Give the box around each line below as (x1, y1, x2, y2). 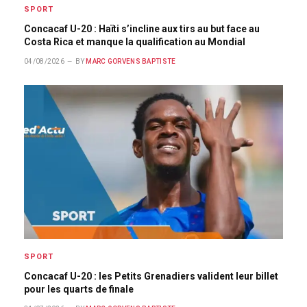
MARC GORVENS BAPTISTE (86, 58, 176, 65)
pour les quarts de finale (24, 284, 134, 295)
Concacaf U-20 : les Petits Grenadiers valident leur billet (24, 271, 278, 282)
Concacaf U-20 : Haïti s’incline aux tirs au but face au (24, 23, 260, 34)
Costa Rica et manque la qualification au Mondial (24, 36, 245, 47)
